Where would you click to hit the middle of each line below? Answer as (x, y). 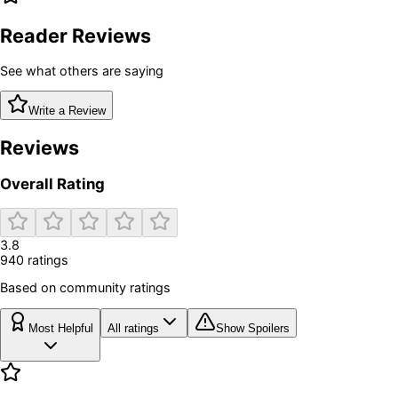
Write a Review (67, 111)
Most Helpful (61, 328)
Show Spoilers (253, 328)
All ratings (133, 328)
